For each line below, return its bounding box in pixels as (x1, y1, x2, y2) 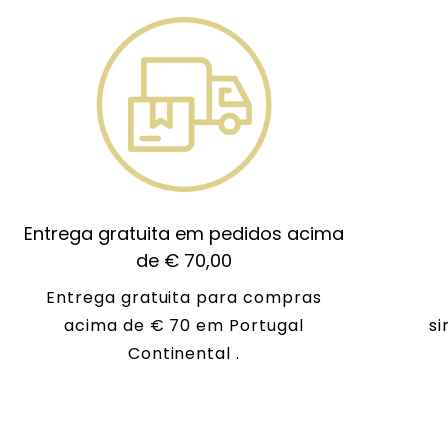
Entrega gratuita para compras (46, 285, 322, 309)
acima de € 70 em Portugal (63, 313, 304, 337)
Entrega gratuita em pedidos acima (23, 220, 344, 246)
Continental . (127, 341, 241, 365)
